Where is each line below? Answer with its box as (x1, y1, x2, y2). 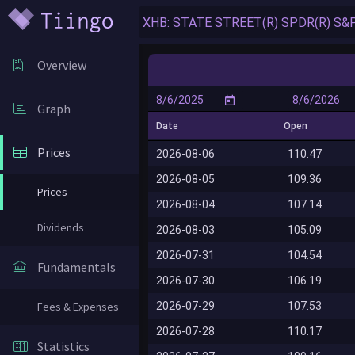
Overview (37, 57, 86, 73)
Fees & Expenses (37, 300, 119, 314)
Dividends (37, 220, 84, 235)
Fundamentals (37, 259, 116, 275)
